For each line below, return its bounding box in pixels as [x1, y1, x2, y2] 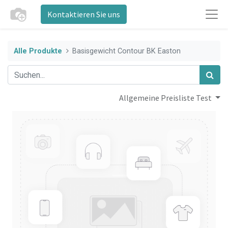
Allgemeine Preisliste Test [119, 93, 214, 103]
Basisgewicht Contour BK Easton [72, 46, 181, 55]
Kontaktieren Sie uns [47, 9, 120, 19]
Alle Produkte [14, 46, 62, 55]
